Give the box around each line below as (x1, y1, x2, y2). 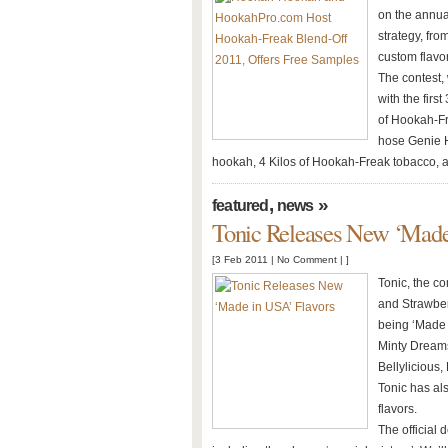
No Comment (277, 254, 337, 265)
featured (212, 197, 269, 214)
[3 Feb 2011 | (212, 254, 277, 265)
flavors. (378, 402, 417, 416)
